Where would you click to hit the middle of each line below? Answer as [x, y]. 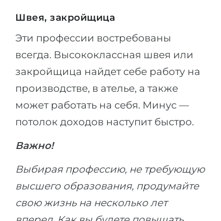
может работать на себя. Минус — [102, 105]
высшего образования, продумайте [107, 186]
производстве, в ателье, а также [97, 88]
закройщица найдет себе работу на [108, 72]
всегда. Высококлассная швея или [104, 55]
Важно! [35, 146]
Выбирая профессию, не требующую [110, 169]
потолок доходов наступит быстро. [105, 122]
